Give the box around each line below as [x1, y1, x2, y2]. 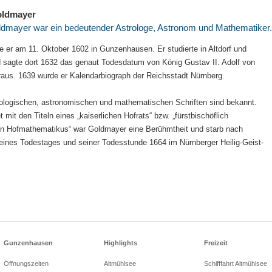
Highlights [104, 239, 137, 246]
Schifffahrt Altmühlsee [204, 260, 267, 267]
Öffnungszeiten [4, 260, 49, 267]
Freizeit [204, 239, 228, 246]
